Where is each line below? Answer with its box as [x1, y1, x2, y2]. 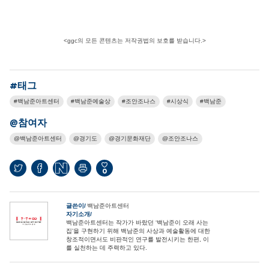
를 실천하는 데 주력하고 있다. [66, 244, 147, 251]
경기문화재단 [115, 134, 151, 142]
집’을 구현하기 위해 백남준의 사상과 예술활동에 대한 [66, 227, 210, 234]
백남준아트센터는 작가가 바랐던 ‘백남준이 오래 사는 [66, 219, 208, 226]
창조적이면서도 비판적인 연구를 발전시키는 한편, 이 [66, 235, 209, 243]
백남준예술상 [74, 97, 110, 104]
